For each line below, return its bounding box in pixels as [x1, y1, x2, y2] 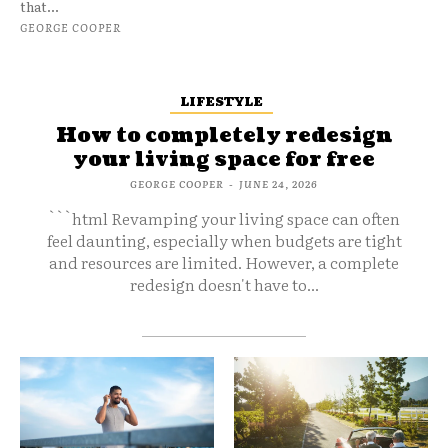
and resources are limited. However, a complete [49, 250, 399, 275]
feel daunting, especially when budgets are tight [46, 228, 402, 253]
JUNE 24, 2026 [239, 176, 318, 192]
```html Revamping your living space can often [48, 206, 400, 231]
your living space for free [73, 146, 375, 175]
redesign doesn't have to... [129, 272, 319, 297]
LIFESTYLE [180, 91, 263, 111]
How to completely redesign [55, 122, 393, 151]
